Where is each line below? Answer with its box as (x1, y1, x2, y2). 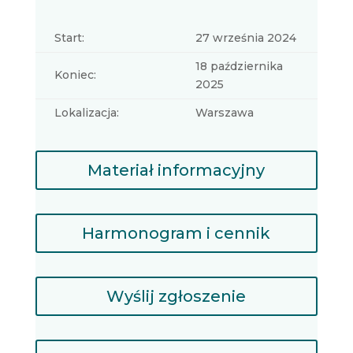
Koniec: (54, 68, 96, 82)
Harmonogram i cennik (82, 224, 271, 243)
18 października (195, 59, 283, 73)
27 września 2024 (195, 31, 296, 45)
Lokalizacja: (54, 106, 119, 120)
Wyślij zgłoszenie (106, 287, 247, 306)
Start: (54, 31, 84, 45)
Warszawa (195, 106, 254, 120)
